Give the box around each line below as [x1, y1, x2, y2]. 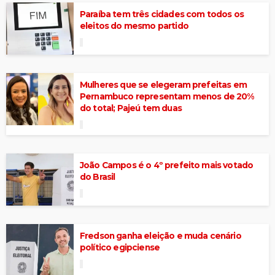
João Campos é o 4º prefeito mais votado [80, 160, 254, 171]
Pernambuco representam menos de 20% [80, 91, 254, 102]
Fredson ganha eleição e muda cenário [80, 231, 241, 241]
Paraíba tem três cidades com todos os [80, 9, 244, 20]
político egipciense [80, 242, 160, 253]
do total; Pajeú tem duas [80, 103, 182, 114]
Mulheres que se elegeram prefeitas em [80, 80, 247, 90]
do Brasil [80, 172, 115, 182]
